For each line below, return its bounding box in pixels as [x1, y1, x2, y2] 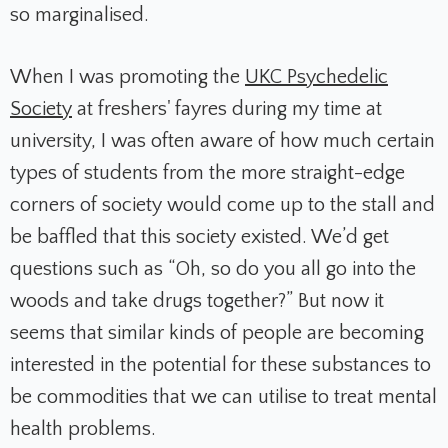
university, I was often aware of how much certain [10, 130, 435, 153]
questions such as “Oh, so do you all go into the [10, 258, 416, 281]
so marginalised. [10, 4, 154, 27]
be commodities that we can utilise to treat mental [10, 386, 437, 409]
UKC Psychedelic [245, 66, 388, 89]
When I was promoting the [10, 66, 245, 89]
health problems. [10, 418, 161, 441]
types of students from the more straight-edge [10, 162, 405, 185]
